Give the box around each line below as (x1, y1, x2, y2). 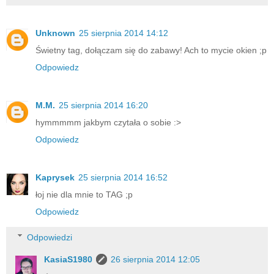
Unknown (35, 28, 75, 39)
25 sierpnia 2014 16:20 (59, 100, 148, 111)
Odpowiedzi (27, 232, 73, 242)
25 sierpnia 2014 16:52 (78, 172, 168, 183)
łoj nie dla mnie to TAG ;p (35, 190, 133, 200)
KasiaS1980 (44, 254, 93, 264)
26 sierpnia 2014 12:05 (111, 254, 201, 264)
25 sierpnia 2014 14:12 (79, 28, 168, 39)
